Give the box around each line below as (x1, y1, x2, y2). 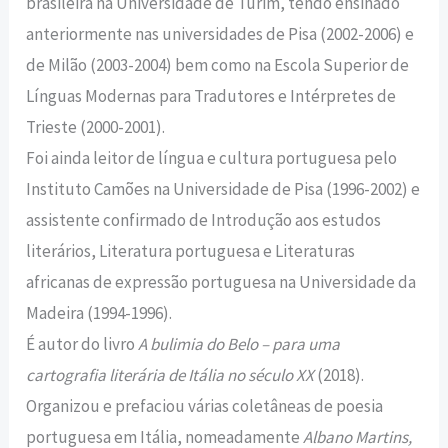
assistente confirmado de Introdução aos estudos (26, 208, 382, 231)
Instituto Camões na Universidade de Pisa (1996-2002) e (26, 177, 421, 200)
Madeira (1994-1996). (26, 301, 173, 324)
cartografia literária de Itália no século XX (26, 363, 315, 386)
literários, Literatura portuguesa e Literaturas (26, 239, 356, 262)
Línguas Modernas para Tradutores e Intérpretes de (26, 84, 397, 107)
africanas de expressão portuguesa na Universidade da (26, 270, 417, 293)
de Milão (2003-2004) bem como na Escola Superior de (26, 53, 410, 76)
